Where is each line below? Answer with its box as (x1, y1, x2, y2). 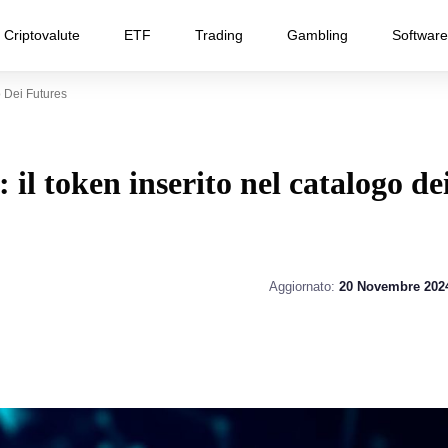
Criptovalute (4, 27, 80, 43)
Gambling (287, 27, 348, 43)
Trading (195, 27, 243, 43)
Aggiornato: (268, 279, 339, 294)
